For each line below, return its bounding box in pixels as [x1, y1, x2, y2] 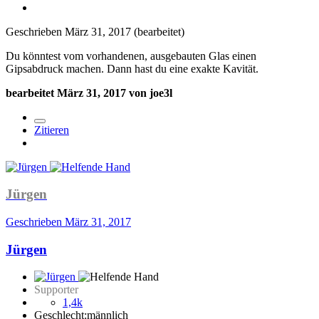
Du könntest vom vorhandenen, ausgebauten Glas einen [6, 49, 256, 62]
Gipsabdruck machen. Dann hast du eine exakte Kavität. [6, 62, 258, 75]
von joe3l [126, 86, 172, 99]
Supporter [34, 283, 78, 296]
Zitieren [34, 123, 69, 136]
